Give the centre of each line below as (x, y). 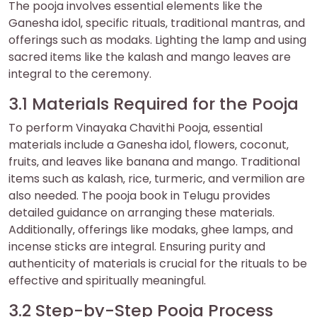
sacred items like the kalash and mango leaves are (150, 57)
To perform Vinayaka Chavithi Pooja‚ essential (136, 128)
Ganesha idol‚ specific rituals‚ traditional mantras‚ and (157, 23)
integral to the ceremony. (80, 74)
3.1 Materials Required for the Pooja (154, 104)
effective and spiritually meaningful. (107, 281)
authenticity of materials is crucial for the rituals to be (158, 264)
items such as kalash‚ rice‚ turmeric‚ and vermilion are (157, 179)
